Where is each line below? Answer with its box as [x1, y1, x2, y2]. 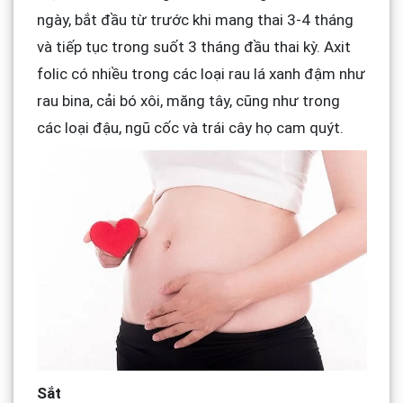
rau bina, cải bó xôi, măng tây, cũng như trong [36, 92, 340, 111]
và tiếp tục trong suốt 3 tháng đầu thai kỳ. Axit [36, 38, 351, 57]
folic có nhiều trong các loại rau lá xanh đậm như [36, 65, 365, 84]
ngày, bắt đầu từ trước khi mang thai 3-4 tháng [36, 11, 354, 30]
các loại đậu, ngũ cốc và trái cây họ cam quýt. [36, 119, 344, 138]
